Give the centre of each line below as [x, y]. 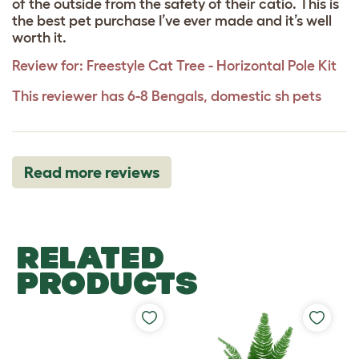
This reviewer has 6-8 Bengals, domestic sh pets [167, 96]
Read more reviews [92, 172]
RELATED [90, 257]
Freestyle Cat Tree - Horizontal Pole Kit [212, 65]
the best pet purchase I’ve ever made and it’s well [172, 20]
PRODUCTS [107, 282]
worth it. [39, 37]
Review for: [48, 65]
